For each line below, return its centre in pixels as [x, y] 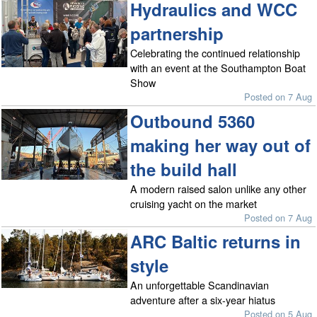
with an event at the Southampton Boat [218, 68]
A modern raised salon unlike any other [219, 188]
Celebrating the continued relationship [215, 53]
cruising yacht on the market [194, 203]
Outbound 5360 [193, 121]
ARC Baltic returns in [216, 242]
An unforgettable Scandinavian [200, 285]
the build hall [184, 169]
